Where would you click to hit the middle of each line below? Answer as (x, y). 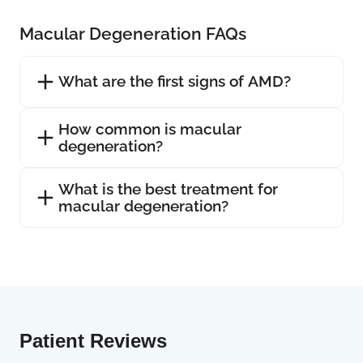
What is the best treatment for (168, 188)
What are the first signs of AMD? (175, 81)
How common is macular (150, 128)
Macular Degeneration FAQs (133, 33)
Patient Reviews (93, 340)
